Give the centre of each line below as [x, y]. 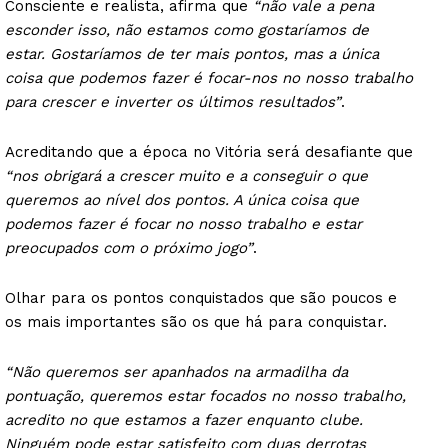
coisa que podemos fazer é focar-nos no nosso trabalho [209, 77]
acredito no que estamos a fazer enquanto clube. [184, 419]
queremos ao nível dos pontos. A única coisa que [182, 199]
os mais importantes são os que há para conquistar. [196, 321]
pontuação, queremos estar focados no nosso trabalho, [205, 395]
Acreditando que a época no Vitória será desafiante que [209, 151]
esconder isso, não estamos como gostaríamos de [187, 29]
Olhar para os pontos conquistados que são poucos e [201, 297]
